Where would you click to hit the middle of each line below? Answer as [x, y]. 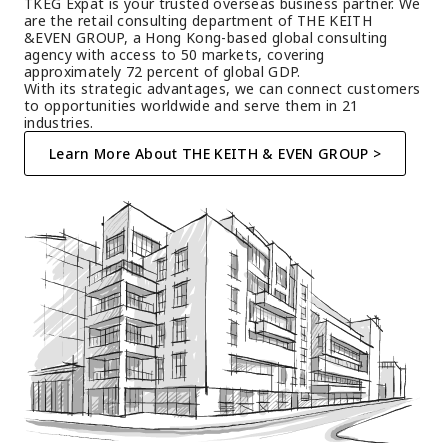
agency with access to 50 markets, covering [174, 55]
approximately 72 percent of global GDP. [162, 72]
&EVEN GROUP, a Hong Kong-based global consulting [206, 38]
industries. [59, 123]
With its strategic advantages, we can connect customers [222, 89]
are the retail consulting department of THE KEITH [198, 21]
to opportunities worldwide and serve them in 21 [191, 106]
